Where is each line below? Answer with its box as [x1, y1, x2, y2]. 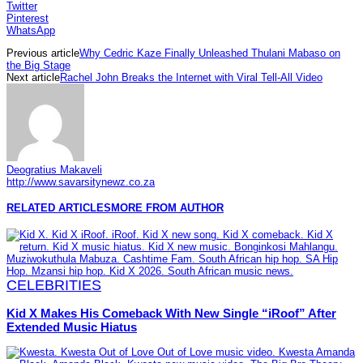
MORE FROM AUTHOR [111, 202, 224, 215]
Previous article [6, 47, 79, 60]
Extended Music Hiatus [6, 319, 137, 334]
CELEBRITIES [6, 276, 101, 293]
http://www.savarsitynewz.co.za [6, 176, 155, 189]
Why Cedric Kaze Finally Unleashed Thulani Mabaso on [79, 47, 340, 60]
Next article [6, 71, 60, 84]
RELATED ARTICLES [6, 202, 111, 215]
